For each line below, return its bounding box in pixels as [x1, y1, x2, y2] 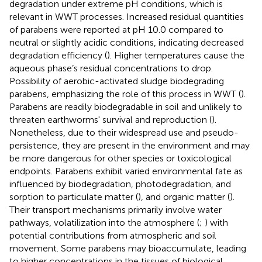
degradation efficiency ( [9, 49, 107, 61]
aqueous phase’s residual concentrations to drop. [9, 62, 213, 74]
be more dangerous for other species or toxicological [9, 152, 232, 164]
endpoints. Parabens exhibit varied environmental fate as [9, 165, 243, 177]
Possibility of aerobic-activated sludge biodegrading [9, 75, 224, 87]
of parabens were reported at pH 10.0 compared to [9, 23, 223, 35]
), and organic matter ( [138, 191, 230, 202]
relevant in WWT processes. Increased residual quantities [9, 11, 244, 22]
